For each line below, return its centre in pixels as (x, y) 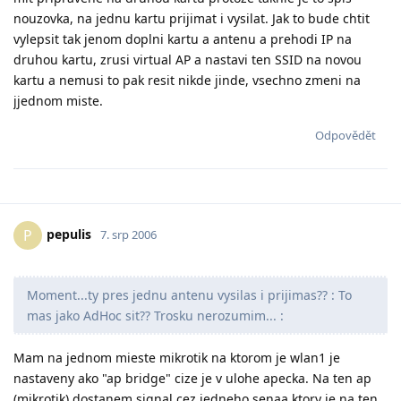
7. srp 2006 (128, 234)
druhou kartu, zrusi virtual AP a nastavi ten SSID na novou (188, 59)
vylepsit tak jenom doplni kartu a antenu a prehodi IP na (183, 38)
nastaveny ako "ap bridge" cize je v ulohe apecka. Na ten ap (192, 378)
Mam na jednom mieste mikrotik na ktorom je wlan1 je (177, 357)
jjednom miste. (58, 100)
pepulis (69, 234)
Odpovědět (346, 135)
